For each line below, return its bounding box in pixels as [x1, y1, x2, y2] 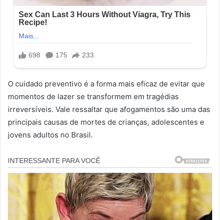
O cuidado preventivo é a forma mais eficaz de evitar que [8, 79, 205, 88]
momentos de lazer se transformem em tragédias [8, 91, 179, 101]
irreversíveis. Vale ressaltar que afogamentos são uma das [8, 104, 210, 114]
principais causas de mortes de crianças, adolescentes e [8, 117, 204, 127]
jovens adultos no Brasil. [8, 130, 93, 139]
